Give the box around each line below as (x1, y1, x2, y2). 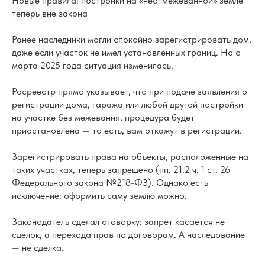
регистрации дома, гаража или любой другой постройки (12, 99, 243, 111)
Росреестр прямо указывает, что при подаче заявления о (12, 86, 247, 98)
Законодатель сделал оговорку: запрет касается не (12, 216, 225, 228)
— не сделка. (12, 242, 64, 254)
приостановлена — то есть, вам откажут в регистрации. (12, 125, 242, 137)
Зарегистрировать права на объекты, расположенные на (12, 151, 248, 163)
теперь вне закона (12, 8, 88, 20)
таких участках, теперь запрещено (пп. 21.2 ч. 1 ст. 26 (12, 164, 230, 176)
